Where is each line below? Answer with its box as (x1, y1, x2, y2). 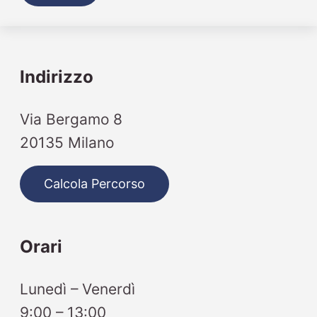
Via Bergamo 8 (20, 110, 123, 128)
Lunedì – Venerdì (20, 279, 136, 298)
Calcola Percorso (44, 176, 146, 192)
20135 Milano (20, 133, 115, 151)
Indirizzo (20, 66, 94, 87)
